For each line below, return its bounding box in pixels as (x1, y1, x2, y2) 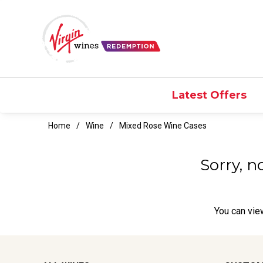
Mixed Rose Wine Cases (119, 120, 207, 130)
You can (214, 205, 248, 217)
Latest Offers (171, 88, 247, 102)
